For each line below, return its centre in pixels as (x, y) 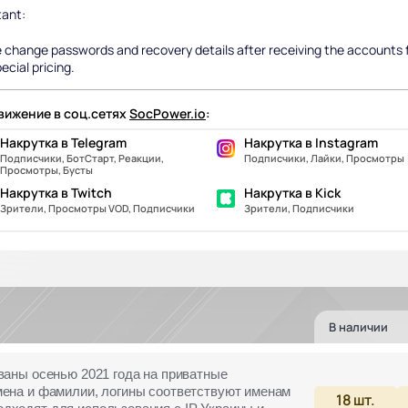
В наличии (358, 326)
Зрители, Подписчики (299, 208)
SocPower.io (168, 113)
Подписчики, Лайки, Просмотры (324, 158)
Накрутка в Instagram (311, 143)
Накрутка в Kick (292, 193)
